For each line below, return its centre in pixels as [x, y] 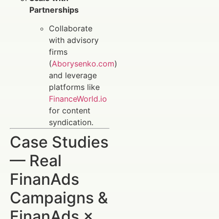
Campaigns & [59, 198]
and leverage [73, 76]
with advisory [74, 40]
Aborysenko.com [83, 64]
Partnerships [54, 10]
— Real [36, 161]
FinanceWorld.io [78, 99]
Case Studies [59, 142]
